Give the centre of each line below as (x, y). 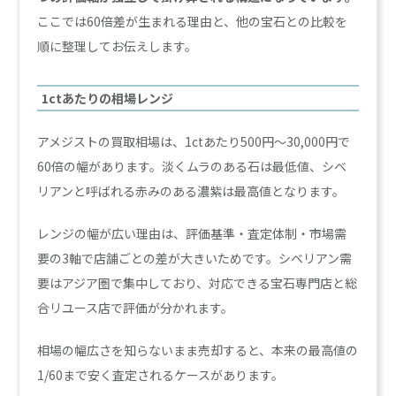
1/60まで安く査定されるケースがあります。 (161, 374)
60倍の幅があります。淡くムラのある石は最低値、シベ (192, 166)
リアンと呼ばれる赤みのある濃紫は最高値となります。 (191, 190)
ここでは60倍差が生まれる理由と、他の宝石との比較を (193, 21)
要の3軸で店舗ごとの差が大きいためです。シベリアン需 (195, 258)
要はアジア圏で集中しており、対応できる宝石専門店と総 (198, 282)
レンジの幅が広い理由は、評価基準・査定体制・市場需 (192, 233)
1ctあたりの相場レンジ (108, 98)
